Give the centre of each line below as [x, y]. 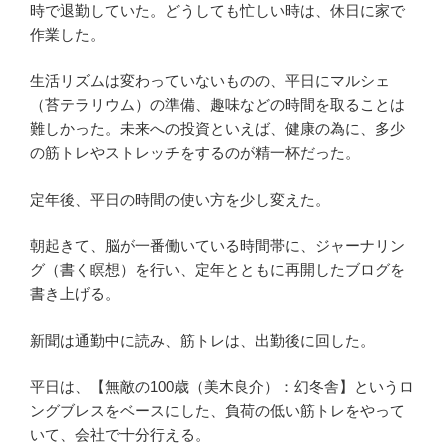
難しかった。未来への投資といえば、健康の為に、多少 [217, 129]
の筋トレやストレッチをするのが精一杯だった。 [195, 153]
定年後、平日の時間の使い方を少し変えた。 [180, 199]
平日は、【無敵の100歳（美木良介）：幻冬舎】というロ [222, 387]
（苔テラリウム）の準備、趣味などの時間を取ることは [217, 105]
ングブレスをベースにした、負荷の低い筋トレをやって [217, 411]
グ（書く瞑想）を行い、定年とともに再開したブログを [217, 270]
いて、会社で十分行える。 [120, 435]
